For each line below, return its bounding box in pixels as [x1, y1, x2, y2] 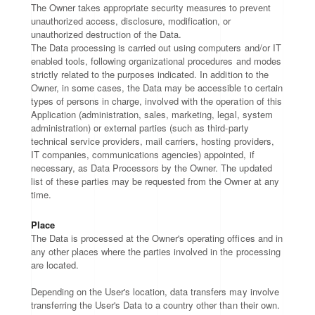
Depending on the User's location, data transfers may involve [31, 285, 279, 298]
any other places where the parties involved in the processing [31, 245, 281, 258]
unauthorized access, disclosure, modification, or [31, 14, 231, 27]
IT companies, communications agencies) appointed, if [31, 148, 255, 161]
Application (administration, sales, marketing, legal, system [31, 108, 273, 121]
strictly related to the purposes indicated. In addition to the [31, 67, 269, 81]
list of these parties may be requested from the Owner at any [31, 174, 279, 188]
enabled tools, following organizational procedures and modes [31, 54, 281, 67]
